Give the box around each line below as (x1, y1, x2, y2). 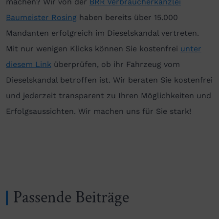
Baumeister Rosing (6, 12, 77, 22)
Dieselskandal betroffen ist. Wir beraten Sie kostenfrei (6, 75, 213, 85)
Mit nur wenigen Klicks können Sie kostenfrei (6, 44, 180, 53)
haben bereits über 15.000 (77, 12, 178, 22)
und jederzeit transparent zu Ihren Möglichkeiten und (6, 90, 211, 100)
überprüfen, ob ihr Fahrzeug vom (51, 59, 180, 69)
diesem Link (6, 59, 51, 69)
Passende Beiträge (13, 186, 129, 208)
